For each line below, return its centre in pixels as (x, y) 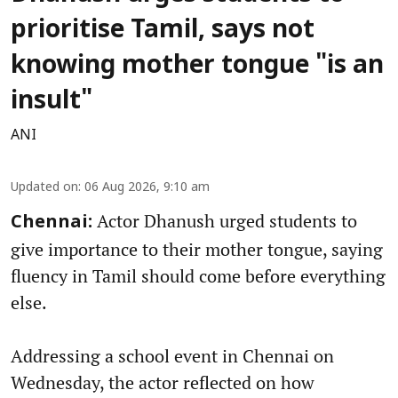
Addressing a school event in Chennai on (172, 356)
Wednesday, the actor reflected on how (163, 383)
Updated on (44, 188)
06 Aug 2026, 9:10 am (147, 188)
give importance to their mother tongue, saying (197, 250)
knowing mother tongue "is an (197, 67)
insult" (52, 103)
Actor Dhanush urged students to (225, 221)
